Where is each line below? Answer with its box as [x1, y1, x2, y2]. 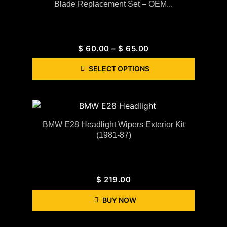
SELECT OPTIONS [89, 64, 149, 73]
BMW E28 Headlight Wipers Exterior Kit [42, 120, 185, 129]
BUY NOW [102, 195, 136, 204]
